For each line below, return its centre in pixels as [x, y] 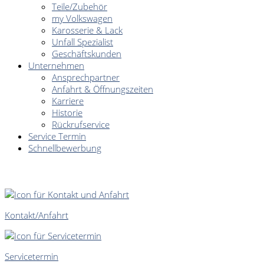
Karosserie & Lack [87, 30]
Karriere [68, 100]
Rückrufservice [81, 124]
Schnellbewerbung [65, 148]
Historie [67, 112]
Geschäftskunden [87, 53]
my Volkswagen [82, 18]
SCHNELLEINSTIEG [51, 171]
